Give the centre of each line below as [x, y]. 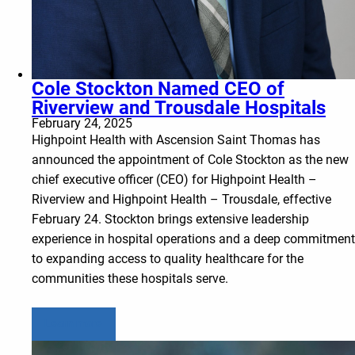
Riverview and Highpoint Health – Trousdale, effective [181, 199]
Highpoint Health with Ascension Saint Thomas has [176, 139]
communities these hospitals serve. [130, 278]
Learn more [74, 323]
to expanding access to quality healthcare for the [168, 258]
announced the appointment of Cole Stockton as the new [190, 159]
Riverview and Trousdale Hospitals [179, 107]
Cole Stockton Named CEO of [158, 88]
